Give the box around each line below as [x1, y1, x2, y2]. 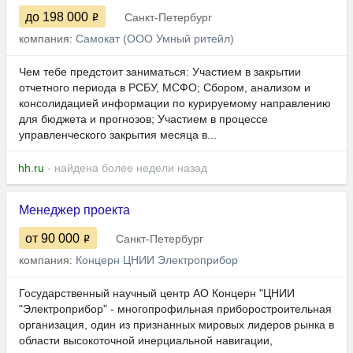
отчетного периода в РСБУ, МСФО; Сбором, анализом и [19, 81, 310, 95]
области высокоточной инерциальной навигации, [19, 334, 273, 347]
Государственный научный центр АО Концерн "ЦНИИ [19, 287, 295, 300]
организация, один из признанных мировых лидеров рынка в [19, 318, 334, 332]
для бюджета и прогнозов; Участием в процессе [19, 113, 268, 126]
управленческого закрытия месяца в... [19, 128, 217, 142]
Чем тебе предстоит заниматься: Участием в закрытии [19, 65, 301, 79]
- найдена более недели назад [44, 162, 207, 175]
